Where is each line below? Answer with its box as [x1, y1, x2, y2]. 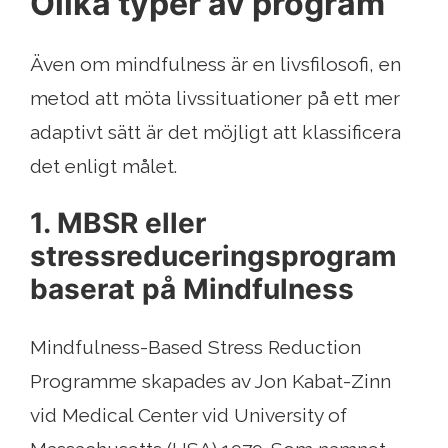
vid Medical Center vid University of [30, 404, 347, 427]
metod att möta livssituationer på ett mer [30, 87, 400, 110]
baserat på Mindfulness [30, 272, 354, 307]
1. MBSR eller [30, 206, 206, 241]
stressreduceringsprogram [30, 239, 397, 274]
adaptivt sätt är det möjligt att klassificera [30, 121, 401, 144]
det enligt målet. [30, 155, 177, 178]
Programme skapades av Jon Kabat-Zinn [30, 370, 391, 393]
